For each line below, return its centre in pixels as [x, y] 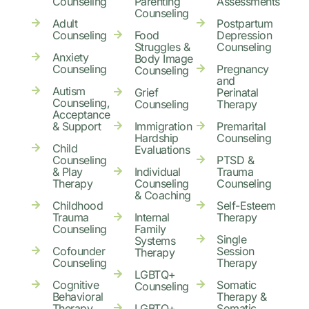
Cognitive [75, 285]
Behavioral [78, 296]
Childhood [77, 205]
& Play [67, 171]
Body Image [163, 58]
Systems [155, 240]
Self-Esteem [246, 205]
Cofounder [78, 251]
